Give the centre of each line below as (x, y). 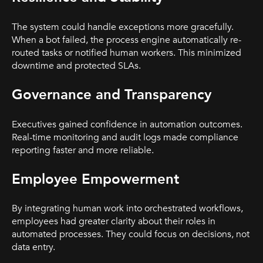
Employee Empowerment (95, 179)
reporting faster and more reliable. (83, 150)
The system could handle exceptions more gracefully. (123, 27)
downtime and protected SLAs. (76, 65)
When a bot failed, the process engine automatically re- (127, 40)
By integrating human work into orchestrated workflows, (127, 209)
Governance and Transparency (112, 95)
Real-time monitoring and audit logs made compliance (125, 137)
